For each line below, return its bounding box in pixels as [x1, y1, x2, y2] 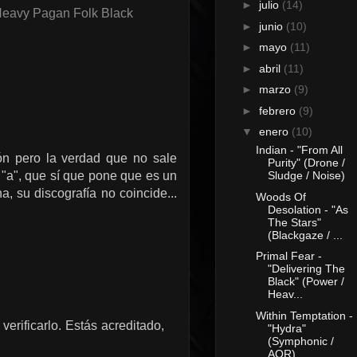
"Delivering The [267, 262, 345, 276]
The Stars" [267, 215, 321, 229]
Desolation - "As [267, 202, 348, 216]
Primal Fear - [255, 249, 322, 263]
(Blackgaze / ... [267, 228, 343, 241]
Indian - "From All [255, 143, 343, 157]
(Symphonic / [267, 334, 334, 347]
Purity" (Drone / [267, 156, 345, 170]
